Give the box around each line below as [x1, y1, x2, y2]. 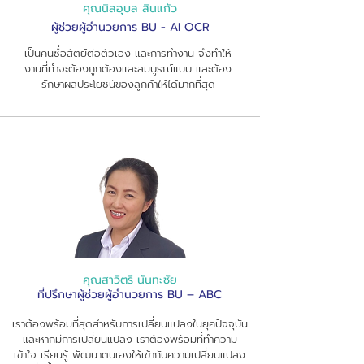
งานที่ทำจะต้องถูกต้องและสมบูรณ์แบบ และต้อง [24, 61, 232, 76]
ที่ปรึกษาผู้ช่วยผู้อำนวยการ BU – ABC [37, 286, 222, 303]
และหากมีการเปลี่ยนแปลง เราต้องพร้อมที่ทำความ [22, 331, 237, 347]
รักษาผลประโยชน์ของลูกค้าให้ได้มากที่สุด [41, 76, 215, 92]
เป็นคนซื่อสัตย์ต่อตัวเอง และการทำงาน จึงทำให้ [24, 45, 232, 61]
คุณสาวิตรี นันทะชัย [83, 271, 177, 288]
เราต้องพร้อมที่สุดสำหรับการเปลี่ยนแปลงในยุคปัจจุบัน [11, 316, 248, 331]
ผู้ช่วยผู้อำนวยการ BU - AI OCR [50, 19, 210, 36]
